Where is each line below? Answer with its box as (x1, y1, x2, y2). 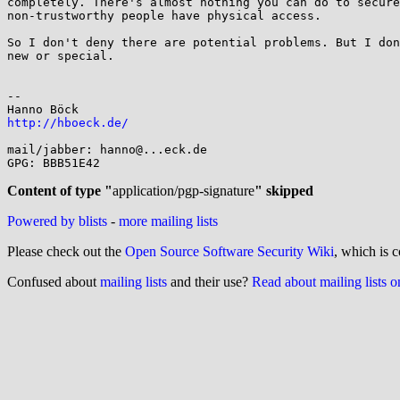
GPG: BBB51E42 (7, 156, 100, 170)
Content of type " (7, 183, 112, 198)
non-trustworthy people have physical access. (7, 9, 321, 22)
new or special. (7, 49, 114, 62)
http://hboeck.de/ (7, 116, 129, 129)
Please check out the (7, 244, 125, 259)
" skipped (254, 183, 313, 198)
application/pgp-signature (112, 183, 254, 198)
